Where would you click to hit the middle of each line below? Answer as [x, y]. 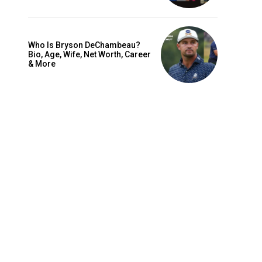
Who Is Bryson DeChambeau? [84, 45]
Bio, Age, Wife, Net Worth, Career [89, 55]
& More [42, 64]
